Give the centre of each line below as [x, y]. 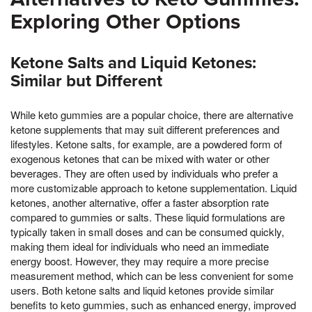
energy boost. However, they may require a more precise [140, 260]
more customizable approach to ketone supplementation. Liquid [154, 187]
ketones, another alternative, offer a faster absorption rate [140, 202]
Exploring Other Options [125, 22]
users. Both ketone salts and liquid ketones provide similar [142, 290]
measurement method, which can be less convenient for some [152, 275]
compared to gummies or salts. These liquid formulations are [148, 217]
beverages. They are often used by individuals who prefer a [144, 173]
